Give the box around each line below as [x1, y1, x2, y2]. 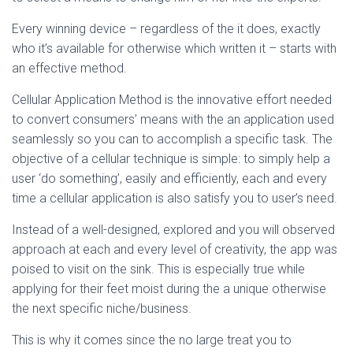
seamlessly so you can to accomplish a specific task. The [12, 132, 333, 147]
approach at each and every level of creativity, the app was [12, 242, 337, 257]
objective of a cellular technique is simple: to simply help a [12, 151, 330, 166]
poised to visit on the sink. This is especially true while [12, 262, 305, 277]
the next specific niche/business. [12, 301, 191, 316]
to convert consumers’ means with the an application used [12, 112, 334, 127]
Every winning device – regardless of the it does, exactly [12, 21, 321, 36]
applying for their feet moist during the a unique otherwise [12, 281, 326, 296]
